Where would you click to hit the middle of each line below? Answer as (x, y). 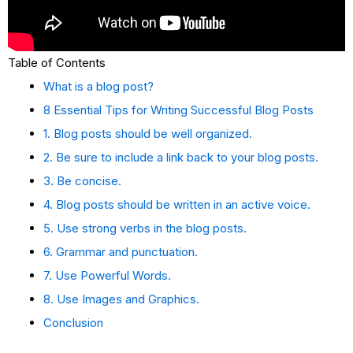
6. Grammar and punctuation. (121, 251)
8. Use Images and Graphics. (121, 299)
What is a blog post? (98, 86)
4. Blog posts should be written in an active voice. (177, 204)
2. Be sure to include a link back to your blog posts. (181, 157)
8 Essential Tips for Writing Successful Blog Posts (178, 110)
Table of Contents (57, 62)
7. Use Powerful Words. (107, 275)
